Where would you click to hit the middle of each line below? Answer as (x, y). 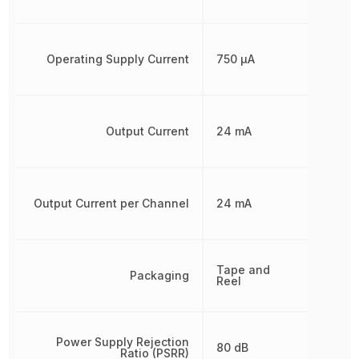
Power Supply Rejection (122, 342)
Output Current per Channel (111, 203)
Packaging (159, 275)
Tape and (243, 270)
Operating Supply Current (117, 59)
